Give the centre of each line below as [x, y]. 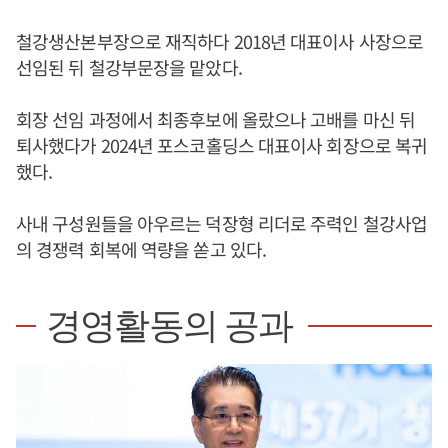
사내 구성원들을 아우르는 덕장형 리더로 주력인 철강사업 [221, 223]
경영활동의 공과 [169, 326]
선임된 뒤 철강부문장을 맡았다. [129, 67]
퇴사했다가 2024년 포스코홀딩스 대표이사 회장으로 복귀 [222, 145]
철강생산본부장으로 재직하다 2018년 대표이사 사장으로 [219, 41]
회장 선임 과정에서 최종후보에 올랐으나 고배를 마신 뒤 [216, 119]
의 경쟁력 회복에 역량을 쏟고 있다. [141, 249]
